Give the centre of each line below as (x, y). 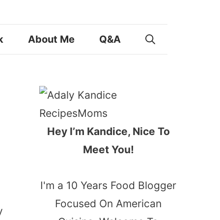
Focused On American (108, 203)
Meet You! (108, 150)
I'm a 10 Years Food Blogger (108, 185)
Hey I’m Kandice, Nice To (108, 131)
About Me (51, 39)
